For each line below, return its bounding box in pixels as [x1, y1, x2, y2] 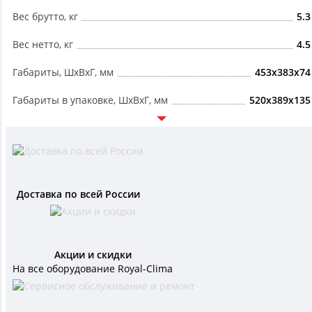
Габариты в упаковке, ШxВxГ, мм [13, 93, 168, 107]
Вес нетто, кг [13, 38, 73, 52]
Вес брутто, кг [13, 10, 78, 24]
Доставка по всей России [16, 187, 140, 201]
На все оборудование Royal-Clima [13, 262, 173, 276]
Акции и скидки [54, 248, 132, 262]
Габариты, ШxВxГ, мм [13, 65, 114, 79]
